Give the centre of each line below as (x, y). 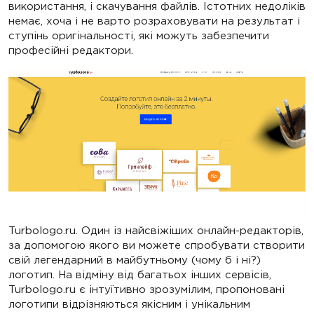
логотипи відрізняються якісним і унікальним (129, 304)
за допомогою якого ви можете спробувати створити (157, 245)
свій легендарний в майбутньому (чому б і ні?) (135, 260)
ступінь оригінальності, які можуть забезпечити (139, 35)
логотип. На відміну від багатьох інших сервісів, (140, 275)
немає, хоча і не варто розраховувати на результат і (154, 20)
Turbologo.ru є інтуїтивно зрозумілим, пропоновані (146, 289)
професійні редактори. (71, 50)
